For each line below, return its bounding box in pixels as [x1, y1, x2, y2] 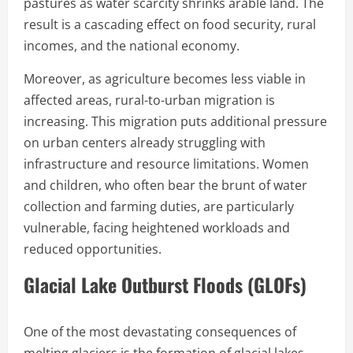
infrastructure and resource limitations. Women [24, 154, 309, 173]
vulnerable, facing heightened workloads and [24, 218, 290, 236]
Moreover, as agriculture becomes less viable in [24, 69, 306, 87]
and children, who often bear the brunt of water [24, 176, 307, 194]
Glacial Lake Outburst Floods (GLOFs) [24, 269, 307, 299]
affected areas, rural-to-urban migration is [24, 91, 275, 109]
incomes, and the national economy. [24, 36, 240, 54]
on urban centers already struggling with [24, 133, 266, 151]
